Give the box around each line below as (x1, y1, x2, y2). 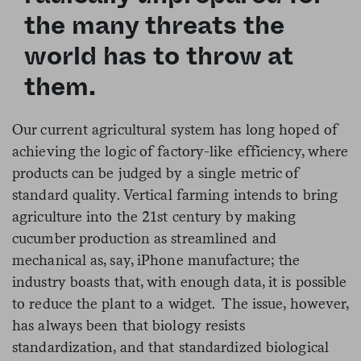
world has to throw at (24, 44, 293, 70)
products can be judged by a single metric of (12, 164, 300, 182)
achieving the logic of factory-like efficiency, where (12, 143, 349, 160)
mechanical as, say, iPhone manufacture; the (12, 251, 301, 269)
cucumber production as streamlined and (12, 230, 276, 247)
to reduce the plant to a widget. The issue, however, (12, 295, 349, 313)
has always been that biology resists (12, 317, 245, 334)
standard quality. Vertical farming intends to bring (12, 186, 338, 204)
